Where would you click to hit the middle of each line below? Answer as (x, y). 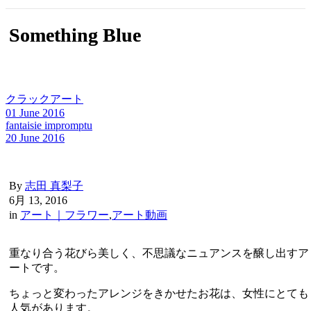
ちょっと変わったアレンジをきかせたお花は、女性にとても (159, 293)
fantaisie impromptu (49, 125)
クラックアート (44, 99)
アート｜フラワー (65, 215)
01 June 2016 (35, 113)
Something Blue (75, 35)
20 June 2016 (35, 138)
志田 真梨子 (54, 186)
